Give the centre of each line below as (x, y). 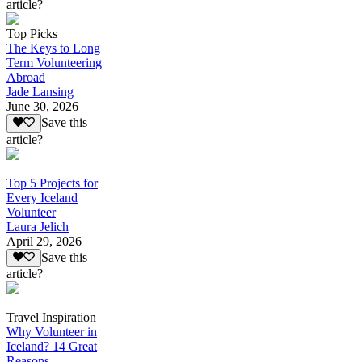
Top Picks (32, 34)
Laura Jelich (38, 226)
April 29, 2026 (44, 241)
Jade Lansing (40, 92)
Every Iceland (42, 197)
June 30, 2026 (42, 107)
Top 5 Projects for (52, 183)
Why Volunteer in (52, 332)
